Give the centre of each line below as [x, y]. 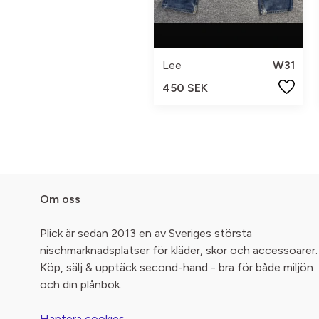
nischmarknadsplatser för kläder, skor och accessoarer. [179, 251]
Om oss [60, 199]
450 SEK [185, 88]
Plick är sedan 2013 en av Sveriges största [146, 234]
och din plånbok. [81, 285]
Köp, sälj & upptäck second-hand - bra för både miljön [177, 268]
